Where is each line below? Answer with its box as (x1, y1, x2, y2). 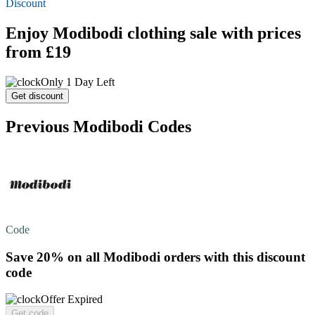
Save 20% (6, 249, 64, 264)
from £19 (6, 43, 71, 62)
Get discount (11, 91, 63, 102)
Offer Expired (41, 293, 103, 306)
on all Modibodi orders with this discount (64, 249, 305, 264)
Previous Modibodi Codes (6, 117, 191, 136)
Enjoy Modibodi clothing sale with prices (6, 24, 301, 43)
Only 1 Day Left (41, 76, 115, 89)
